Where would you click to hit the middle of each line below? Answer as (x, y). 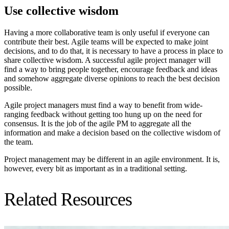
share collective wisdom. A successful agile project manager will (107, 60)
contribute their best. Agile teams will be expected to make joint (106, 42)
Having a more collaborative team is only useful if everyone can (107, 33)
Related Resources (68, 200)
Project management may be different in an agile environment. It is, (112, 159)
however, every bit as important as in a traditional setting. (96, 169)
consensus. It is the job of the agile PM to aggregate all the (98, 124)
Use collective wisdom (61, 11)
